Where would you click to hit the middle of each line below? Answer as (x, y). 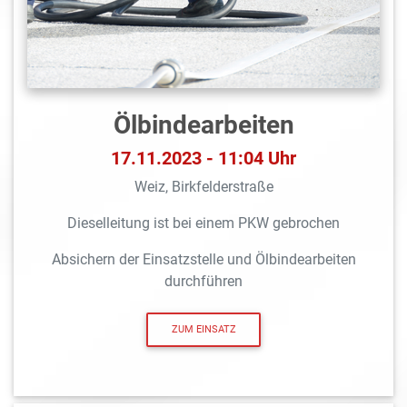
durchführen (203, 281)
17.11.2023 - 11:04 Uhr (203, 158)
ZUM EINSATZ (203, 330)
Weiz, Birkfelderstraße (203, 186)
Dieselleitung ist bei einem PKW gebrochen (203, 223)
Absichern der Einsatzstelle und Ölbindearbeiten (203, 259)
